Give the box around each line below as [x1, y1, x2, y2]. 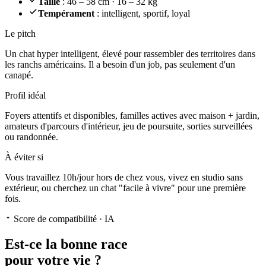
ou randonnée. [5, 131, 58, 142]
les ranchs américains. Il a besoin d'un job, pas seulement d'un [5, 59, 235, 69]
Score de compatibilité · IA [11, 213, 115, 224]
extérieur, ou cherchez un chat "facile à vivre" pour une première [5, 182, 246, 193]
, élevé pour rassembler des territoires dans [97, 48, 255, 59]
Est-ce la [5, 236, 61, 252]
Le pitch [5, 28, 36, 39]
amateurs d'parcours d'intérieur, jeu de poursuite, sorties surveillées [5, 121, 252, 131]
